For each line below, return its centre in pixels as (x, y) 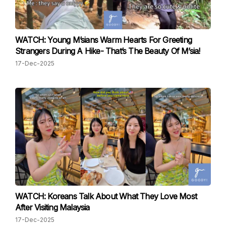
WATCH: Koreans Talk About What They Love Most (106, 196)
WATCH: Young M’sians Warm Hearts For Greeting (103, 40)
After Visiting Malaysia (52, 207)
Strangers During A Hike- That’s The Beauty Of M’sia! (108, 51)
